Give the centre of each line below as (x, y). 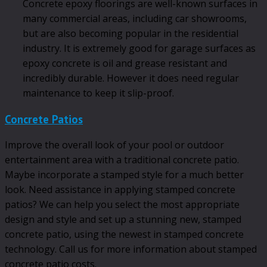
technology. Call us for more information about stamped (131, 249)
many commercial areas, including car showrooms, (135, 19)
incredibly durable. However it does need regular (131, 78)
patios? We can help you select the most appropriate (122, 204)
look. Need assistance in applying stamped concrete (120, 189)
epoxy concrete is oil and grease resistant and (125, 63)
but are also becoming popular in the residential (131, 34)
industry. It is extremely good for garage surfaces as (139, 49)
